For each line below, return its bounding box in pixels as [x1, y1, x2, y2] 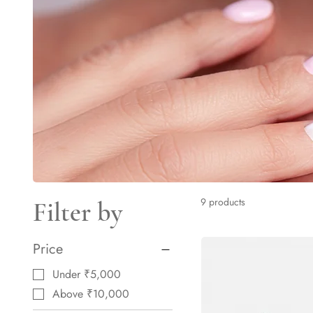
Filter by [32, 196, 122, 229]
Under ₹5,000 [52, 265, 121, 282]
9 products [200, 195, 245, 210]
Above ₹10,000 [52, 285, 129, 302]
